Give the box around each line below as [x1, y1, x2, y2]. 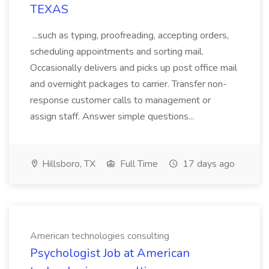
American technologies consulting [30, 229, 169, 243]
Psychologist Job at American [30, 245, 190, 261]
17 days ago [180, 157, 235, 171]
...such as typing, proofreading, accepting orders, [30, 29, 229, 42]
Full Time [118, 157, 158, 171]
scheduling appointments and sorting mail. [30, 45, 204, 58]
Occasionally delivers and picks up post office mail [30, 61, 237, 74]
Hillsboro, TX [40, 157, 95, 171]
